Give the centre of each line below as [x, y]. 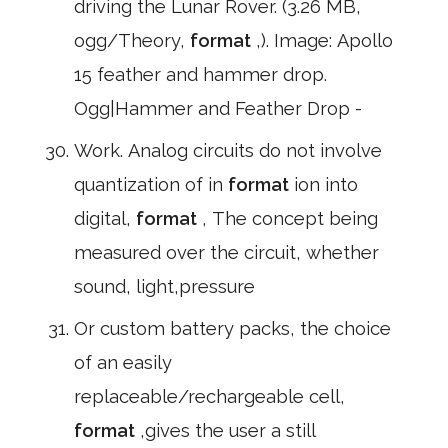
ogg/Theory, [132, 40]
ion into [326, 184]
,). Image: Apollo [324, 40]
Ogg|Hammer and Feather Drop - [218, 108]
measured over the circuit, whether [226, 252]
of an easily [123, 362]
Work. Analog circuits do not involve [228, 150]
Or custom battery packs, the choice [232, 328]
